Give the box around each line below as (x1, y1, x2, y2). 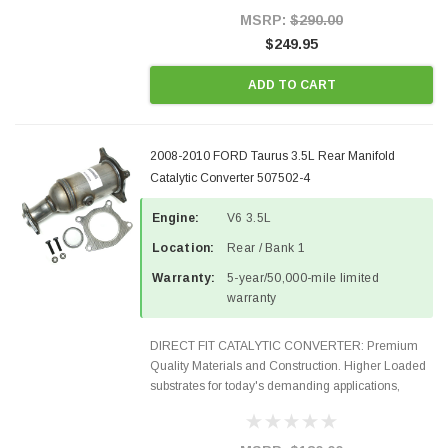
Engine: (152, 211, 200, 225)
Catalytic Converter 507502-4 (150, 171, 310, 185)
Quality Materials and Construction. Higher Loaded (150, 359, 426, 373)
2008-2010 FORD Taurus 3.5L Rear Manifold (150, 149, 395, 163)
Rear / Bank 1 (227, 241, 305, 255)
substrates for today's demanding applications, (150, 379, 400, 393)
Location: (152, 241, 215, 255)
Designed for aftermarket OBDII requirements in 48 (150, 399, 427, 413)
